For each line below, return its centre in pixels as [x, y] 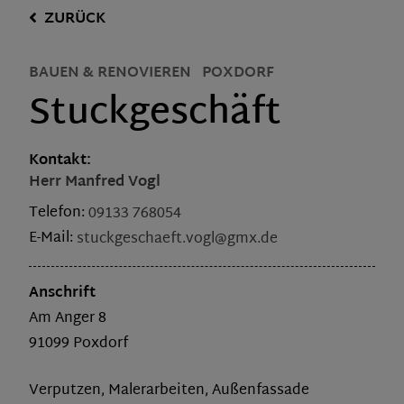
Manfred [96, 182]
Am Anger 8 [68, 319]
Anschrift [62, 294]
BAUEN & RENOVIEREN [110, 73]
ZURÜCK [75, 20]
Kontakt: [60, 161]
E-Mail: [53, 239]
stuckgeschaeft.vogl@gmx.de [177, 239]
